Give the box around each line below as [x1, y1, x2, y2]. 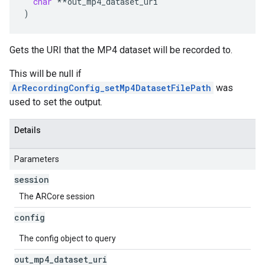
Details [14, 125, 41, 135]
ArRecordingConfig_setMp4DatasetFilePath [12, 82, 211, 93]
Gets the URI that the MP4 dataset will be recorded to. [9, 44, 232, 56]
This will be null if [9, 68, 82, 79]
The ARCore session [19, 192, 95, 201]
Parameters [14, 154, 59, 164]
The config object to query [19, 234, 116, 243]
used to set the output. [9, 96, 102, 108]
